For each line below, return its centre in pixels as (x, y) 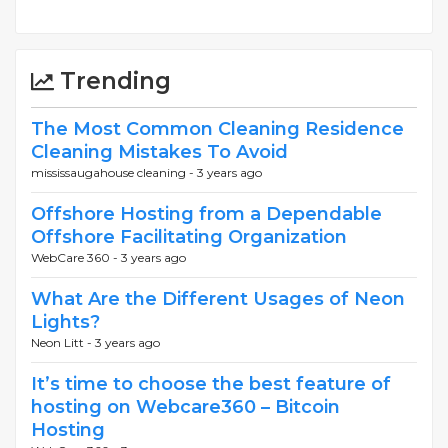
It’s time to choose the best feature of (211, 384)
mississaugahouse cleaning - (114, 173)
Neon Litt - (63, 343)
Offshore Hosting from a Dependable (206, 214)
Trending (112, 81)
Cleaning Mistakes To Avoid (159, 152)
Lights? (65, 322)
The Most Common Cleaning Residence (217, 129)
